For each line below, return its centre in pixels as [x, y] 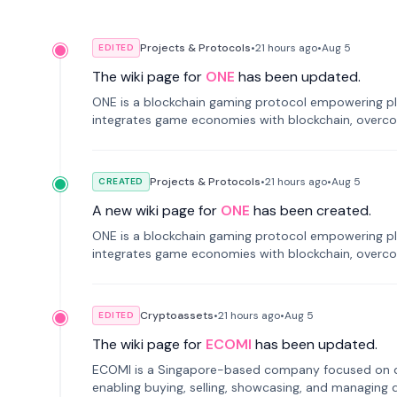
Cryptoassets [177, 315]
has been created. [312, 210]
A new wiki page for [155, 210]
